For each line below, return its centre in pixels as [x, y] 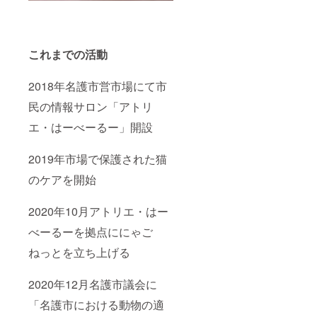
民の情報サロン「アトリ [91, 106]
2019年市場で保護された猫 [98, 158]
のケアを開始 [62, 179]
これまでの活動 [68, 54]
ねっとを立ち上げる [79, 252]
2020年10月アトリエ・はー [98, 211]
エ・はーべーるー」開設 [91, 127]
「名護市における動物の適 [96, 304]
